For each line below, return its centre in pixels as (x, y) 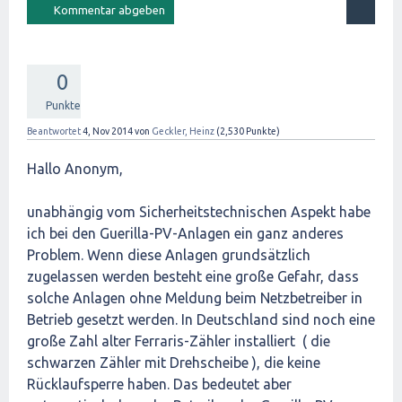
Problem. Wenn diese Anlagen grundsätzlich (169, 255)
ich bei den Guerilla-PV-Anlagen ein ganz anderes (185, 234)
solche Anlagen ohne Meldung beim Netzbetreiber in (195, 298)
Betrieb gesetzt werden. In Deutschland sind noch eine (201, 320)
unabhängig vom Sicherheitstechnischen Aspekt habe (199, 212)
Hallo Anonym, (75, 169)
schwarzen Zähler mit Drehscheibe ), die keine (174, 363)
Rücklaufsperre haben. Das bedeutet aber (159, 385)
